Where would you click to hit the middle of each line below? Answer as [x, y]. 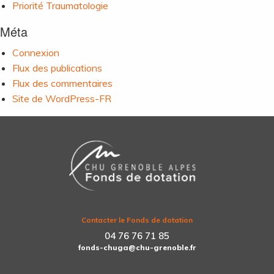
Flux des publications [57, 68]
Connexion [36, 53]
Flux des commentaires [62, 83]
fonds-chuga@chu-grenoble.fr [137, 248]
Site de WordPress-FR [62, 98]
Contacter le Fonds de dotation [137, 220]
